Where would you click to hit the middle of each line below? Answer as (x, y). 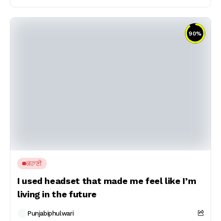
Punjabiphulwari (51, 213)
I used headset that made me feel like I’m (107, 181)
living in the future (57, 194)
